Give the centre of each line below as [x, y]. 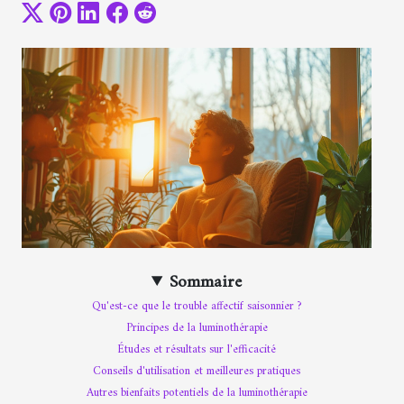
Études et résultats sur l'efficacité [197, 349]
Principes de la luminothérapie [197, 327]
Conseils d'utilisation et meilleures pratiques [197, 371]
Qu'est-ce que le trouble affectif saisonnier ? [197, 306]
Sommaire [206, 282]
